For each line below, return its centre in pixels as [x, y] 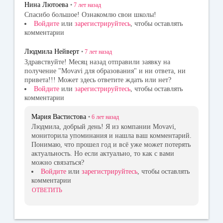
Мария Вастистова [59, 116]
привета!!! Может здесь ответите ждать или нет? [98, 80]
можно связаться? [58, 163]
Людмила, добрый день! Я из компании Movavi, [104, 127]
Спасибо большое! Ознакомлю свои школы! [90, 15]
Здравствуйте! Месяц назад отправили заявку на [97, 62]
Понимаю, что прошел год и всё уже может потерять [111, 145]
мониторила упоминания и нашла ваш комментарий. [111, 136]
